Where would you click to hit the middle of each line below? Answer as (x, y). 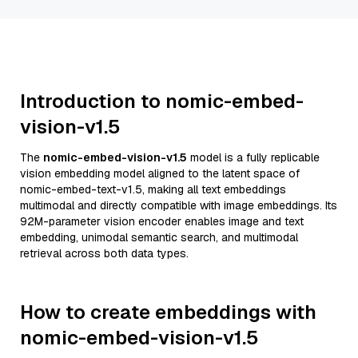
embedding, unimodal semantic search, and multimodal (159, 237)
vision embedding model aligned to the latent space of (160, 173)
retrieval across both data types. (104, 253)
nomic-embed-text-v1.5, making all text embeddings (153, 189)
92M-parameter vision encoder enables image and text (162, 221)
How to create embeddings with (168, 312)
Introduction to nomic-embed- (162, 101)
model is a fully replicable (253, 157)
